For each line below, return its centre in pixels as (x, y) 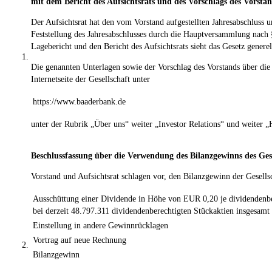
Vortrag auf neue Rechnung (80, 240)
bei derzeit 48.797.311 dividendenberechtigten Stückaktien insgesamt (151, 211)
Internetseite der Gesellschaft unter (90, 79)
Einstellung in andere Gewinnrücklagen (100, 225)
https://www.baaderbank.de (79, 101)
